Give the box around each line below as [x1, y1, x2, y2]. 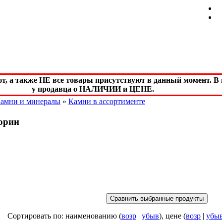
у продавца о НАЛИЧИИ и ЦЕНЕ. [32, 85, 154, 93]
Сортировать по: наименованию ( [7, 212, 121, 221]
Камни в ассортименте [68, 97, 145, 106]
